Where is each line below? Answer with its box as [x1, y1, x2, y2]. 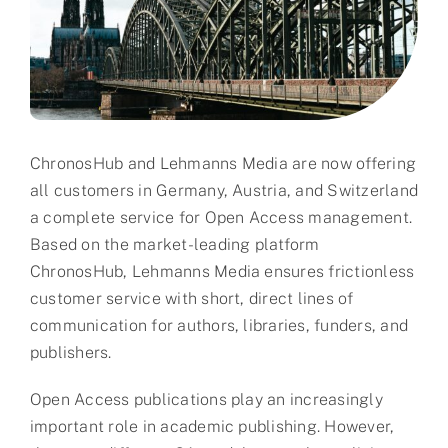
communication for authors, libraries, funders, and [29, 315, 408, 335]
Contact [30, 119, 87, 137]
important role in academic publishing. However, [29, 416, 395, 436]
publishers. [29, 342, 112, 362]
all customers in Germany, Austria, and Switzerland [29, 180, 418, 200]
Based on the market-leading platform [29, 234, 320, 254]
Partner [30, 17, 84, 35]
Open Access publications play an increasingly [29, 389, 383, 409]
